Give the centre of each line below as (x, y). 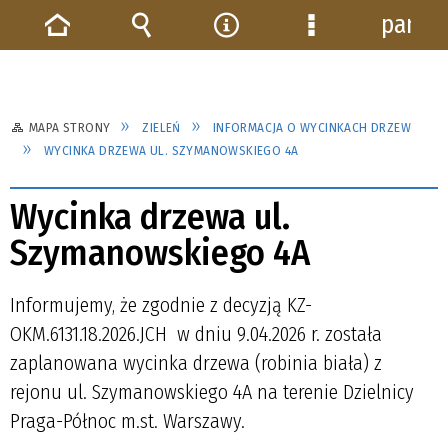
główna (79, 85)
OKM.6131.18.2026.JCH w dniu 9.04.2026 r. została (196, 333)
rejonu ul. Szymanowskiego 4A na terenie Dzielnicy (212, 391)
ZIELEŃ (161, 127)
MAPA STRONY (70, 127)
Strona (76, 55)
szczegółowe (360, 85)
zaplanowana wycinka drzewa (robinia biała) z (196, 362)
